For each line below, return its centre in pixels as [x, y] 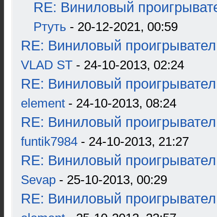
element [43, 103]
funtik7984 [49, 141]
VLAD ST [47, 65]
